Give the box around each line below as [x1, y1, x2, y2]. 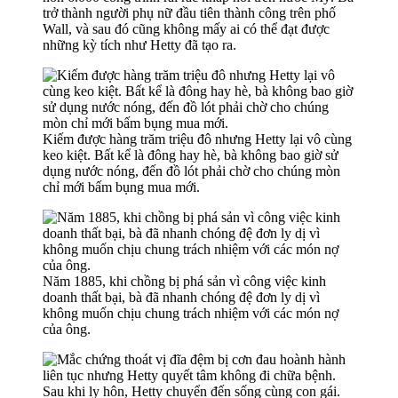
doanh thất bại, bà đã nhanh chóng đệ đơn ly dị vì [43, 289, 320, 305]
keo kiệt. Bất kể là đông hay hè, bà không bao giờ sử [43, 147, 338, 163]
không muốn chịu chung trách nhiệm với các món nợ [43, 305, 338, 321]
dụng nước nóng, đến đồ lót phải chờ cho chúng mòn [43, 163, 340, 179]
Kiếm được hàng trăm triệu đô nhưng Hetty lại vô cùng [43, 131, 352, 147]
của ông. [43, 321, 91, 337]
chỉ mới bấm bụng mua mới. [43, 179, 200, 195]
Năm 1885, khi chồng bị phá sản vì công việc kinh [43, 273, 326, 289]
